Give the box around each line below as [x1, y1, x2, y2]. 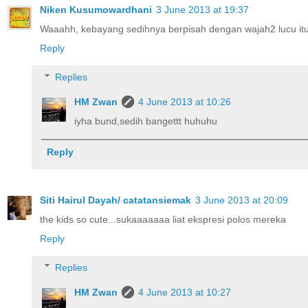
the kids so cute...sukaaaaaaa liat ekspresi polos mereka [40, 214, 286, 225]
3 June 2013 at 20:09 [195, 195, 288, 206]
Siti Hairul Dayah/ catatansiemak [40, 195, 191, 206]
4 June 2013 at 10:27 [138, 286, 232, 298]
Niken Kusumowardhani [40, 4, 152, 16]
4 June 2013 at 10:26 [138, 96, 232, 107]
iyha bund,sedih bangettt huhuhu [74, 115, 218, 126]
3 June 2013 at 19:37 [156, 4, 249, 16]
